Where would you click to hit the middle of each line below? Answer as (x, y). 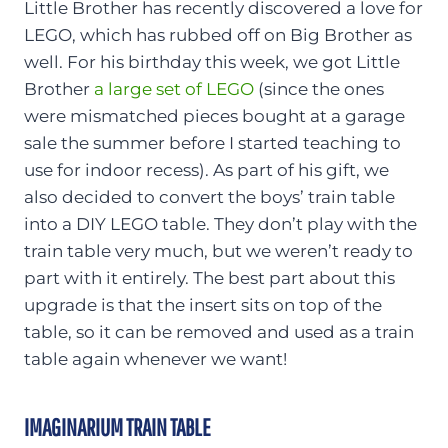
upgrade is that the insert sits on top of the (203, 304)
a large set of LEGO (174, 88)
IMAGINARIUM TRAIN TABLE (117, 426)
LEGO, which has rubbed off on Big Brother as (218, 34)
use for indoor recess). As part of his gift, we (206, 169)
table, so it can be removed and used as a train (219, 331)
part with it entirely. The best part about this (209, 277)
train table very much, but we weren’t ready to (218, 250)
